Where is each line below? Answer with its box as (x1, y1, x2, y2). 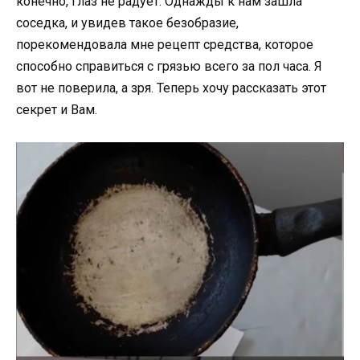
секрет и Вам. (16, 102, 97, 117)
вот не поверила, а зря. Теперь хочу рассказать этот (16, 80, 326, 96)
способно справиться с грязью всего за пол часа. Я (16, 59, 322, 74)
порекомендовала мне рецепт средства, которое (16, 37, 313, 52)
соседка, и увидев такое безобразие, (16, 15, 239, 31)
